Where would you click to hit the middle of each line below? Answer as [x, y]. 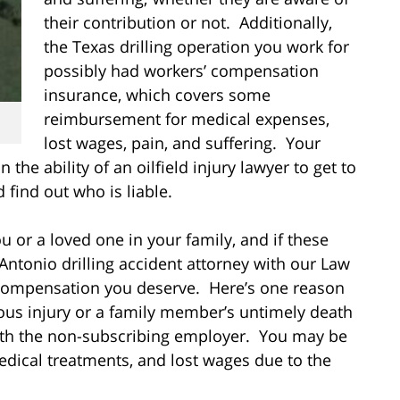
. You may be [296, 335]
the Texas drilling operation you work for [196, 46]
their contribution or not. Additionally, [188, 22]
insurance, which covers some [157, 94]
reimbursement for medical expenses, [187, 118]
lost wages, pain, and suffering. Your [182, 142]
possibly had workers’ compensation [181, 70]
